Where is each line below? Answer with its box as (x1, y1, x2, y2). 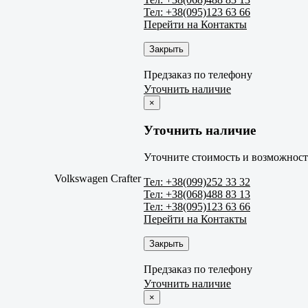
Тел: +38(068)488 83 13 (144, 188, 250, 200)
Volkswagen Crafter (54, 173, 141, 185)
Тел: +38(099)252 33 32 (144, 175, 250, 188)
